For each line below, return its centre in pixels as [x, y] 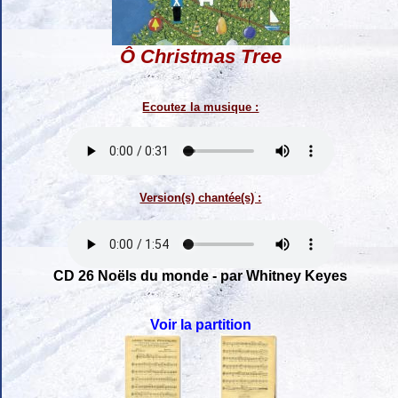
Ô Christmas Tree [201, 56]
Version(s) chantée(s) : [201, 197]
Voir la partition [201, 324]
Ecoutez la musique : [201, 107]
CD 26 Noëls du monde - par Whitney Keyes [201, 275]
